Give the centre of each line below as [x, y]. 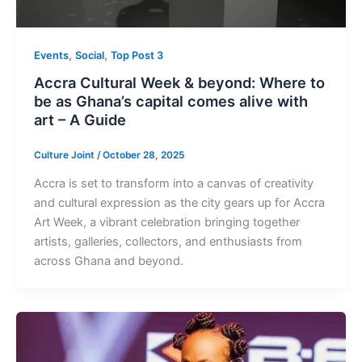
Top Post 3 [137, 55]
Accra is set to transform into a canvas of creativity [173, 184]
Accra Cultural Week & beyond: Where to [179, 83]
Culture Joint [65, 156]
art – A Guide [80, 120]
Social [89, 55]
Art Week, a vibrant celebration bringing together [166, 223]
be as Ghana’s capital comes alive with [170, 101]
